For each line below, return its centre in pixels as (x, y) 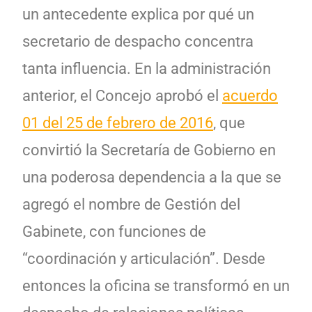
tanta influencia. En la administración (147, 68)
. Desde (240, 258)
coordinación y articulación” (121, 258)
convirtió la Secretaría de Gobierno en (149, 150)
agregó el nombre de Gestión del (131, 204)
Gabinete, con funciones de (114, 231)
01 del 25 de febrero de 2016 (118, 123)
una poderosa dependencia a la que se (152, 177)
